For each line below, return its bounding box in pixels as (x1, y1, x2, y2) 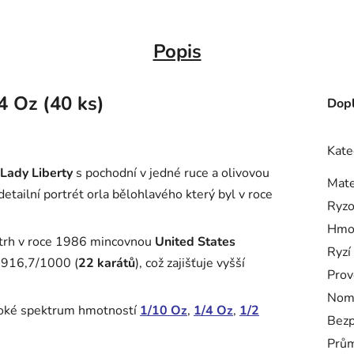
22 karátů (78, 254, 135, 272)
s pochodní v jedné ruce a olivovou (73, 164, 269, 182)
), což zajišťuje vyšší (135, 254, 245, 272)
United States (155, 232, 235, 250)
